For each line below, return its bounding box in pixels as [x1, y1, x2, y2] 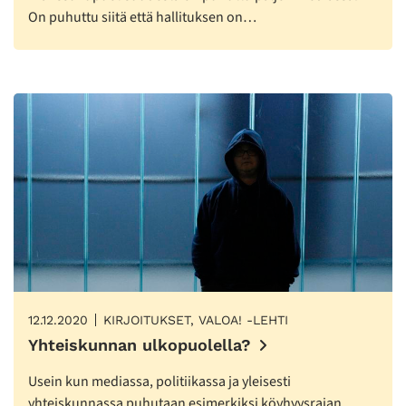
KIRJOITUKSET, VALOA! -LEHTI [103, 313, 288, 328]
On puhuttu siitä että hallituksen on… [28, 6, 256, 27]
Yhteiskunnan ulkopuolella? [28, 335, 251, 355]
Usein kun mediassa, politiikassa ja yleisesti [28, 372, 291, 392]
